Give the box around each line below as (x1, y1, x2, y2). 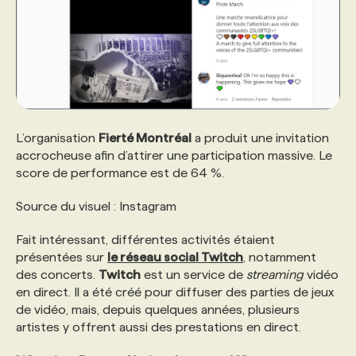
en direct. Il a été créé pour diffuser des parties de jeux (16, 284, 334, 299)
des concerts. (16, 267, 99, 281)
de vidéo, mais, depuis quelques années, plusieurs (16, 302, 300, 316)
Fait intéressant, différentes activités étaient (16, 232, 275, 246)
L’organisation (16, 130, 99, 145)
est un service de (141, 267, 246, 281)
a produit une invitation (192, 130, 329, 145)
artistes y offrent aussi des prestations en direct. (16, 319, 301, 334)
